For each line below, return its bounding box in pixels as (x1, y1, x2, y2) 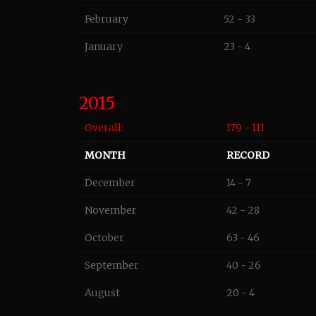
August (85, 286, 120, 299)
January (85, 40, 123, 53)
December (85, 176, 135, 189)
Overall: (85, 121, 123, 134)
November (85, 204, 137, 217)
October (85, 231, 124, 244)
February (85, 13, 128, 25)
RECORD (226, 149, 269, 162)
